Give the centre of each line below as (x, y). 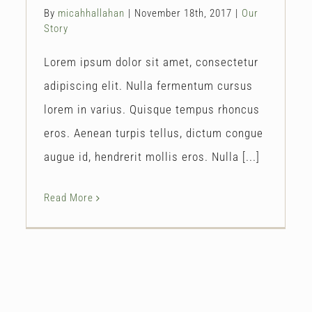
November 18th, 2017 (183, 13)
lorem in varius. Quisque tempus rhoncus (152, 109)
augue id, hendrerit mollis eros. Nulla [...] (152, 156)
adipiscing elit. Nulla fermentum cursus (148, 85)
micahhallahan (91, 13)
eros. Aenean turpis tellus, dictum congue (154, 133)
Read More (69, 197)
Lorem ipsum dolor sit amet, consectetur (151, 62)
